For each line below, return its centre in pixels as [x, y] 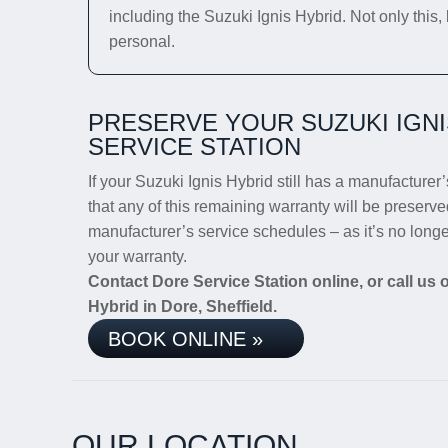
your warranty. [137, 256]
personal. [142, 41]
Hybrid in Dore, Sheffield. [182, 306]
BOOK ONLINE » [185, 339]
